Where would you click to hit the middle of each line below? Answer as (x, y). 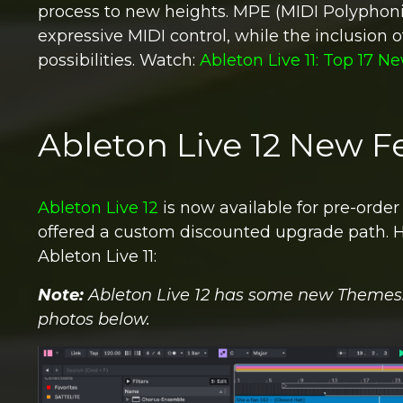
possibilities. (89, 61)
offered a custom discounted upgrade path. (215, 233)
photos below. (94, 320)
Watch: (170, 61)
